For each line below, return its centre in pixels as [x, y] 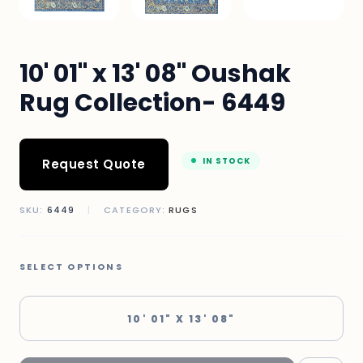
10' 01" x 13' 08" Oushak [155, 74]
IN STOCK [226, 160]
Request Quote [94, 164]
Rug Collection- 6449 [152, 103]
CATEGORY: [135, 210]
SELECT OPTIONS [71, 267]
